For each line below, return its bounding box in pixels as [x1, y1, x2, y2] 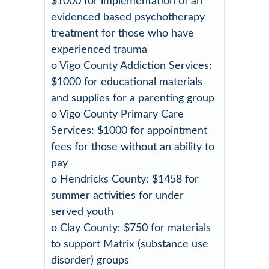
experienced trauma [51, 44, 147, 55]
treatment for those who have [51, 28, 194, 39]
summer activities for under [51, 190, 184, 201]
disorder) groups [51, 255, 129, 266]
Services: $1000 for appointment [51, 125, 207, 136]
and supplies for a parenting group [51, 92, 214, 104]
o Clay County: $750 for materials [51, 222, 211, 234]
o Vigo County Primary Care [51, 109, 184, 120]
